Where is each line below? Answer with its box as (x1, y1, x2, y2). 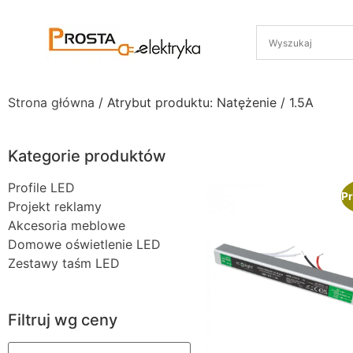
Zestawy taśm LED (8, 255, 120, 271)
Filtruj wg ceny (8, 310, 117, 329)
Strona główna (8, 95, 95, 110)
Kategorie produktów (8, 147, 166, 165)
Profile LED (8, 180, 75, 195)
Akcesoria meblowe (8, 217, 125, 233)
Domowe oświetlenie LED (8, 236, 161, 252)
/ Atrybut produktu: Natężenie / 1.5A (95, 95, 314, 110)
